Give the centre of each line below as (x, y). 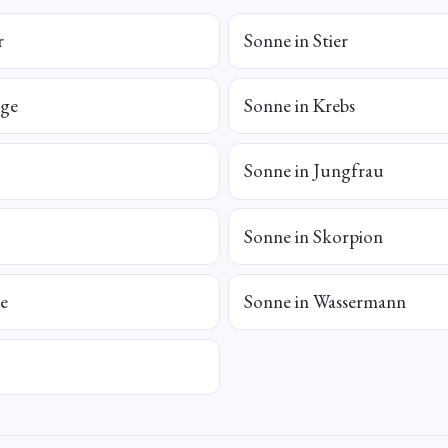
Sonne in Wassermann (324, 301)
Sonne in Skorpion (313, 236)
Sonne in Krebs (299, 106)
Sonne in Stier (295, 41)
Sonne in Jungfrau (313, 171)
